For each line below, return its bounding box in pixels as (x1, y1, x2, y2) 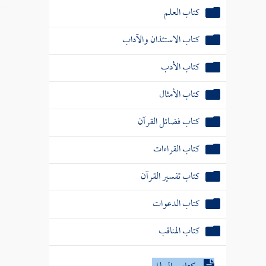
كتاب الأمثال (159, 84, 199, 105)
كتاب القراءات (153, 139, 199, 160)
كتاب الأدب (160, 57, 199, 78)
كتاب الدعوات (152, 194, 199, 214)
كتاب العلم (163, 2, 199, 23)
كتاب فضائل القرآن (137, 112, 199, 132)
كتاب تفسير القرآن (140, 166, 199, 187)
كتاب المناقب (158, 221, 199, 242)
